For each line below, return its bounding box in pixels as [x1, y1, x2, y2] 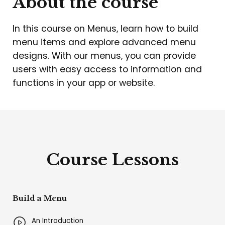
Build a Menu [13, 194, 67, 203]
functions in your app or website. [13, 77, 155, 89]
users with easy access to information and [13, 63, 202, 76]
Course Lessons [46, 150, 179, 170]
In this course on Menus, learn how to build [13, 23, 198, 35]
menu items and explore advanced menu [13, 36, 196, 49]
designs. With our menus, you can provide [13, 50, 196, 62]
